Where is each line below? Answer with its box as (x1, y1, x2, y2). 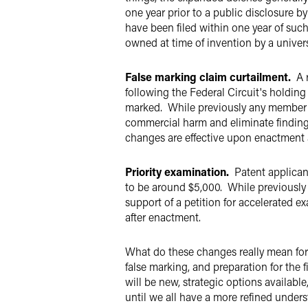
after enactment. (125, 210, 201, 224)
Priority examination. (125, 164, 229, 179)
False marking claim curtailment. (125, 69, 291, 84)
